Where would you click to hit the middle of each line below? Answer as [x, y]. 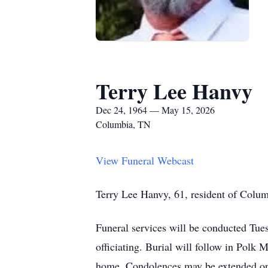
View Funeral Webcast [145, 160]
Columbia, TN [123, 124]
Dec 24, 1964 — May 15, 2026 [155, 110]
